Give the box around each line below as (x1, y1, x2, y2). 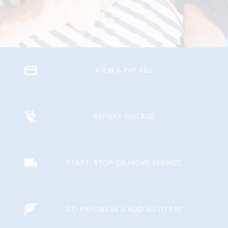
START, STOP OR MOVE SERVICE (67, 159, 182, 167)
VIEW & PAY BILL (95, 66, 154, 75)
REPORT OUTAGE (93, 112, 156, 121)
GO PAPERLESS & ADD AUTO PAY (66, 205, 183, 214)
